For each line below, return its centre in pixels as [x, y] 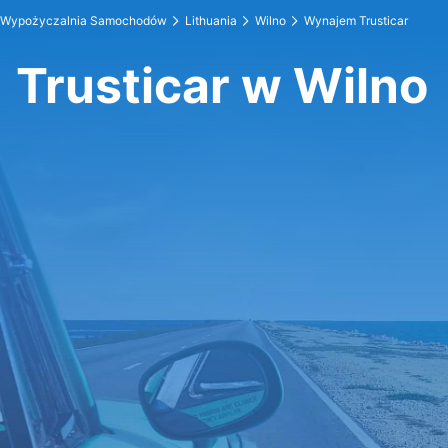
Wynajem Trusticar [356, 20]
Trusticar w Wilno [222, 85]
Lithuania [211, 20]
